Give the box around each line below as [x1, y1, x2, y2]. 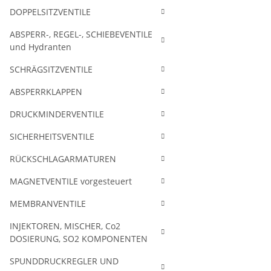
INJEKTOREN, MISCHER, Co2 [10, 220, 120, 232]
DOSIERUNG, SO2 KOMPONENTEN [10, 233, 148, 244]
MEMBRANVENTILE [10, 198, 86, 209]
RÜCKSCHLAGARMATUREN [10, 153, 116, 165]
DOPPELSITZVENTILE [10, 6, 91, 18]
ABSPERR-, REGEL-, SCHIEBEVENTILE [10, 28, 152, 40]
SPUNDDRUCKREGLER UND [10, 255, 119, 267]
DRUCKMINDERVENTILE [10, 108, 104, 120]
